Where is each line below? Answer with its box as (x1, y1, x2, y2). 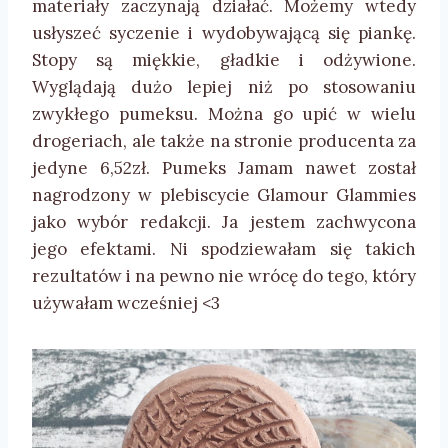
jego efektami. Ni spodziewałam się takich (32, 238, 416, 261)
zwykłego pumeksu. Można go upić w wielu (32, 103, 416, 126)
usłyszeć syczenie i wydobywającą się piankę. (32, 22, 416, 45)
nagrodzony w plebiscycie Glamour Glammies (32, 184, 416, 207)
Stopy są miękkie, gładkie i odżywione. (32, 49, 416, 72)
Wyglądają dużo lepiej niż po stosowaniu (32, 76, 416, 99)
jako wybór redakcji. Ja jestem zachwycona (32, 211, 416, 234)
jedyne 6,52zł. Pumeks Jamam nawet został (32, 157, 416, 180)
